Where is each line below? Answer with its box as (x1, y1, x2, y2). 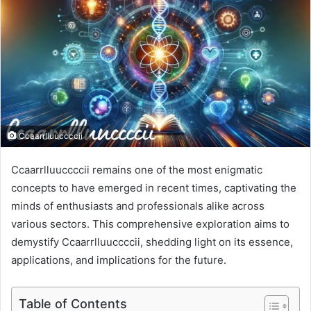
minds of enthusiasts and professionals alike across (11, 199, 264, 213)
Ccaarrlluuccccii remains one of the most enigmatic (11, 163, 262, 177)
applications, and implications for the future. (11, 253, 226, 267)
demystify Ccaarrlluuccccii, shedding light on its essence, (11, 235, 293, 249)
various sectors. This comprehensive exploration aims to (11, 217, 289, 231)
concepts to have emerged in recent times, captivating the (11, 181, 296, 195)
